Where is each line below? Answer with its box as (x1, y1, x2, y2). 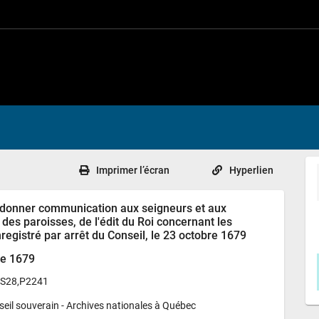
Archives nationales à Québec (66, 299, 197, 311)
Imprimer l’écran (96, 164, 169, 177)
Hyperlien (229, 164, 273, 177)
